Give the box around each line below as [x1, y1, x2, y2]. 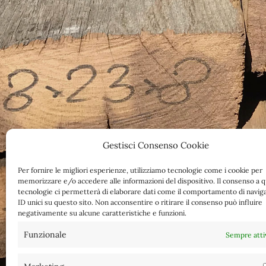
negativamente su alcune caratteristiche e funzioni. [18, 208, 186, 217]
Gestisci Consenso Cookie [103, 140, 210, 151]
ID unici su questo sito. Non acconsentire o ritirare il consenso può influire [18, 198, 262, 207]
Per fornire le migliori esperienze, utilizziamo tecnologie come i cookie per [18, 166, 262, 175]
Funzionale [24, 229, 66, 240]
